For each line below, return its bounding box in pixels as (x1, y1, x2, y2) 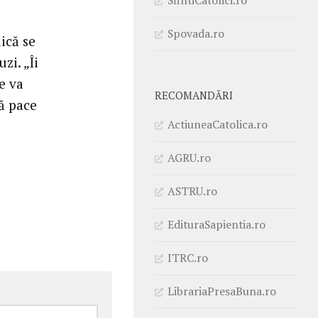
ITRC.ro (168, 249, 208, 265)
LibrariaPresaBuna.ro (168, 283, 276, 299)
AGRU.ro (168, 149, 211, 165)
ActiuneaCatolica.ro (168, 116, 268, 132)
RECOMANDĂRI (155, 88, 233, 102)
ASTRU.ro (168, 182, 217, 199)
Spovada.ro (168, 25, 224, 41)
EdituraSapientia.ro (168, 216, 265, 232)
